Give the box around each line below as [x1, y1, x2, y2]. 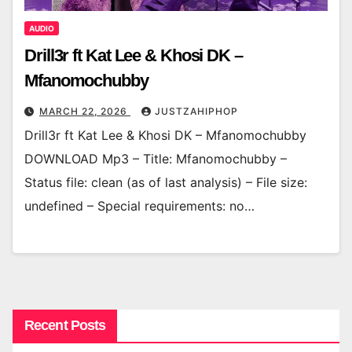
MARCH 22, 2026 [39, 104, 130, 117]
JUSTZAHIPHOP [155, 104, 238, 117]
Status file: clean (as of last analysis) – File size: [24, 174, 307, 190]
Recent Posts [24, 317, 106, 334]
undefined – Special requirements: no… [24, 197, 255, 214]
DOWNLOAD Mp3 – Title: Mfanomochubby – [24, 150, 287, 167]
